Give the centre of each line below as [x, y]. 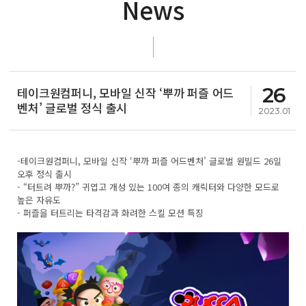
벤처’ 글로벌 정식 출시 [72, 108]
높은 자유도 [39, 200]
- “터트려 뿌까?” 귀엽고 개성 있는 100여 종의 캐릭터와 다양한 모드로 [149, 187]
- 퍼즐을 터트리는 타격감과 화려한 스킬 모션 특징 [111, 213]
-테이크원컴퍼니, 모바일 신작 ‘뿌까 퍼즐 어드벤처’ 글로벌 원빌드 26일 [150, 161]
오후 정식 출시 [45, 174]
